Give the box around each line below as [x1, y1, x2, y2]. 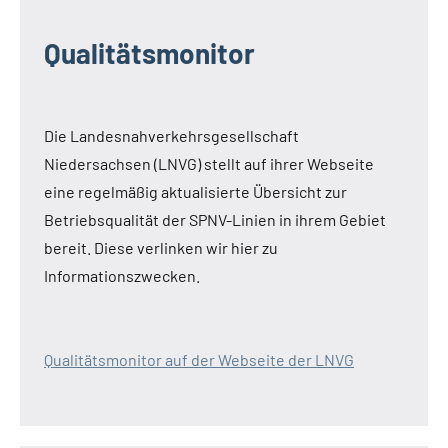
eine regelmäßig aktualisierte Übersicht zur [44, 181, 347, 201]
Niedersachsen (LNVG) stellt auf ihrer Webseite [44, 153, 374, 173]
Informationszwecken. [44, 265, 200, 285]
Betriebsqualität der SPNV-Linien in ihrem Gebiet [44, 209, 386, 229]
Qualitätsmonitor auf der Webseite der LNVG [44, 349, 354, 369]
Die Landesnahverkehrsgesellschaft [44, 125, 299, 145]
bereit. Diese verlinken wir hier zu [44, 237, 278, 257]
